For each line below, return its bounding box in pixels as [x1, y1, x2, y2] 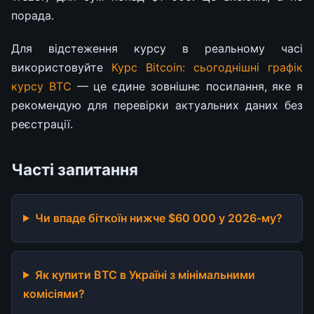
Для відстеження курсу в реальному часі [11, 41, 303, 55]
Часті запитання [11, 159, 138, 179]
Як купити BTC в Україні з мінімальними [34, 267, 255, 282]
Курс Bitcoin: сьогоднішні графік [111, 60, 303, 74]
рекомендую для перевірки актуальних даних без [11, 97, 303, 112]
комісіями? [23, 286, 85, 301]
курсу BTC [11, 78, 71, 93]
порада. [11, 8, 54, 22]
